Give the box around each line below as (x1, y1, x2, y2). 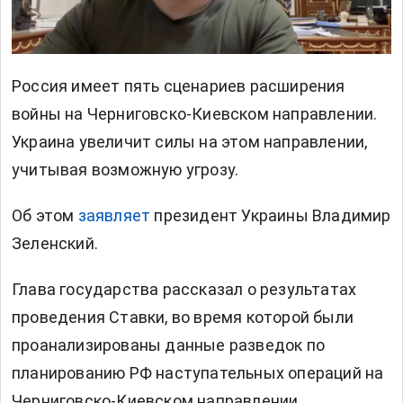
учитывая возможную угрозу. (12, 160, 239, 180)
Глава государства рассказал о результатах (12, 280, 357, 300)
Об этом (12, 206, 78, 226)
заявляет (77, 206, 151, 226)
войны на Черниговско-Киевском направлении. (12, 104, 378, 124)
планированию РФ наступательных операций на (12, 363, 384, 383)
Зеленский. (12, 234, 98, 254)
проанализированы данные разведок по (12, 336, 326, 355)
